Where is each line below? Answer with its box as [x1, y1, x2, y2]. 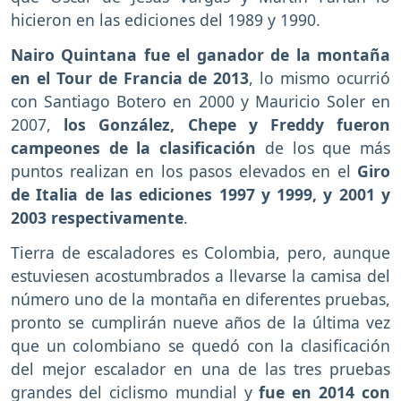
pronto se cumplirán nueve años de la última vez [11, 311, 390, 333]
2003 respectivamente [11, 206, 183, 228]
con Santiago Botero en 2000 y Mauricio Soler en [11, 90, 390, 112]
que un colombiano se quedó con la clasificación [11, 334, 390, 356]
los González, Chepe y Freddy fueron [51, 113, 390, 135]
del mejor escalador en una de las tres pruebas [11, 357, 390, 380]
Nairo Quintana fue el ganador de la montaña [11, 43, 390, 65]
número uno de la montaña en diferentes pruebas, [11, 287, 390, 310]
